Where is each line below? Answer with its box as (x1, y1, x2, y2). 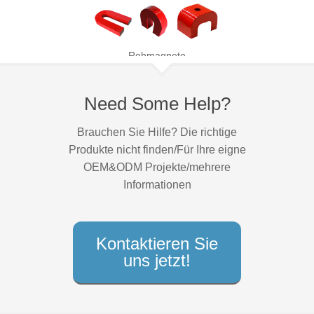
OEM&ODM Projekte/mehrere (83, 161, 231, 174)
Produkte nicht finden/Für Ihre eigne (68, 144, 246, 156)
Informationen (123, 179, 191, 191)
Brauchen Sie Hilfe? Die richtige (77, 126, 237, 139)
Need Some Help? (83, 93, 231, 115)
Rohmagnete (128, 50, 186, 62)
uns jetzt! (123, 251, 191, 271)
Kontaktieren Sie (96, 234, 218, 254)
